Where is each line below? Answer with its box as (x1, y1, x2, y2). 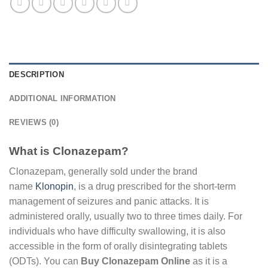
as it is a (190, 256, 227, 267)
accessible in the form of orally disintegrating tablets (9, 241, 227, 252)
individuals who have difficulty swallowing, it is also (9, 226, 226, 237)
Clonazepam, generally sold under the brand (9, 166, 197, 177)
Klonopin (35, 181, 74, 192)
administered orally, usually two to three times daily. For (9, 211, 242, 222)
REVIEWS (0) (9, 117, 59, 127)
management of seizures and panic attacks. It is (9, 196, 209, 207)
